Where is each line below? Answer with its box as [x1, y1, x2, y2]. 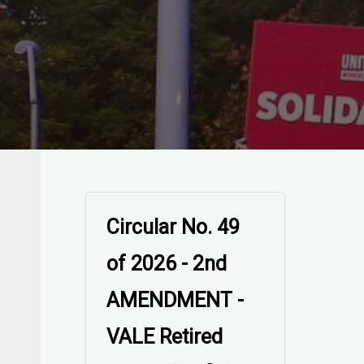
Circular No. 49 [106, 215, 240, 239]
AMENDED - [106, 288, 213, 312]
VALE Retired [106, 325, 223, 349]
